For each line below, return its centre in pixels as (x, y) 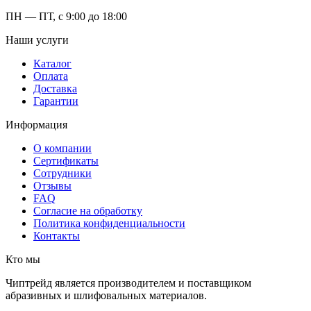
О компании (62, 148)
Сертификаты (66, 160)
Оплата (51, 76)
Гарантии (56, 101)
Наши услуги (37, 40)
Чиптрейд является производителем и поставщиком (128, 283)
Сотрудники (62, 173)
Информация (36, 124)
